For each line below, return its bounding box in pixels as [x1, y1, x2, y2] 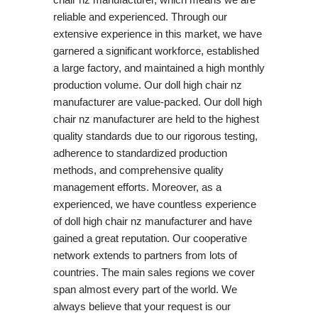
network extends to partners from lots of [53, 248, 237, 261]
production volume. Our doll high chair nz [53, 78, 242, 91]
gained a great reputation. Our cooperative [53, 231, 247, 244]
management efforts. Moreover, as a [53, 180, 221, 193]
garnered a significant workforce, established [53, 44, 259, 57]
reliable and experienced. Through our [53, 10, 227, 23]
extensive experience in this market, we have [53, 27, 262, 40]
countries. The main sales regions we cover [53, 265, 255, 278]
